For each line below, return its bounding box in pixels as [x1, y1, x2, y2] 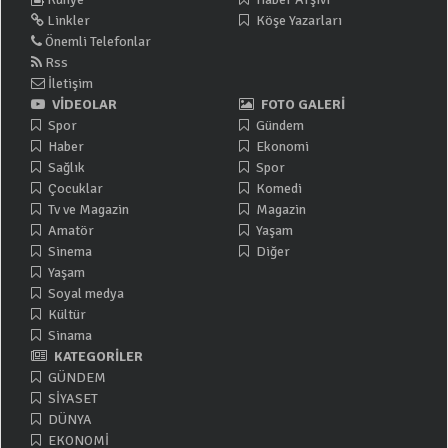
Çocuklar [45, 180, 103, 198]
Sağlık [45, 159, 85, 177]
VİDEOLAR [49, 96, 117, 114]
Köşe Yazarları [253, 12, 342, 30]
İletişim [45, 75, 93, 93]
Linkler [44, 12, 90, 30]
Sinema [45, 243, 92, 261]
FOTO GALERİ [258, 96, 345, 114]
